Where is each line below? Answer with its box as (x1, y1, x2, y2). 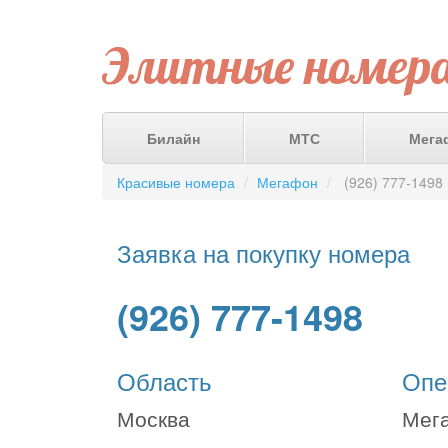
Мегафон (257, 172, 318, 192)
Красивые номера (117, 172, 235, 192)
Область (117, 363, 212, 398)
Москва (117, 403, 190, 433)
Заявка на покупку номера (117, 235, 410, 270)
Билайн (146, 128, 200, 148)
